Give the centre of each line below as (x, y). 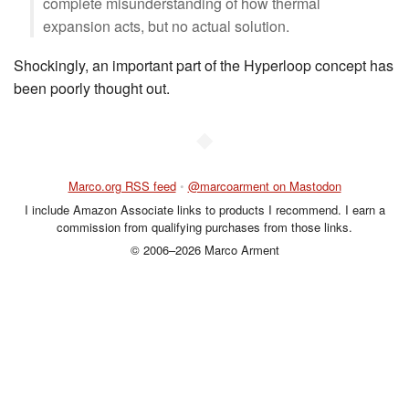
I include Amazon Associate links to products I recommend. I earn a (204, 209)
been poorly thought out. (92, 88)
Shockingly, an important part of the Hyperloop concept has (204, 65)
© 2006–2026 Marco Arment (204, 250)
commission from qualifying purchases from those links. (204, 226)
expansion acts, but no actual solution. (166, 26)
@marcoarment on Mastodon (264, 186)
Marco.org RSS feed (122, 186)
